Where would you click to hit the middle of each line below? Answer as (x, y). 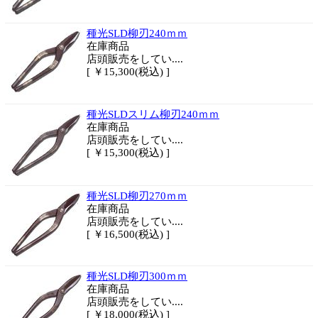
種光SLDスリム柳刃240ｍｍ (153, 114)
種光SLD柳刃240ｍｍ (137, 33)
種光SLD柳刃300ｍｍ (137, 276)
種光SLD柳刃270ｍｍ (137, 196)
